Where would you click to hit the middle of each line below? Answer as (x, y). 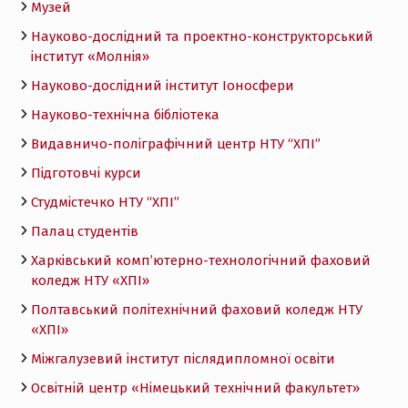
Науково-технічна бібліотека (125, 115)
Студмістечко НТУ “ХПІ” (105, 203)
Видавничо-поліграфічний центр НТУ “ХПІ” (175, 144)
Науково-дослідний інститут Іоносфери (162, 86)
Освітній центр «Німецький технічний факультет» (195, 388)
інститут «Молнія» (90, 57)
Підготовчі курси (86, 173)
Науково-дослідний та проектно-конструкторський (202, 37)
